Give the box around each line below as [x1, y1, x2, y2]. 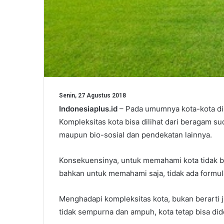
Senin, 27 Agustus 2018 [59, 92, 126, 99]
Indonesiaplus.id [59, 104, 117, 114]
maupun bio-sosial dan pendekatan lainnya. [59, 130, 212, 140]
